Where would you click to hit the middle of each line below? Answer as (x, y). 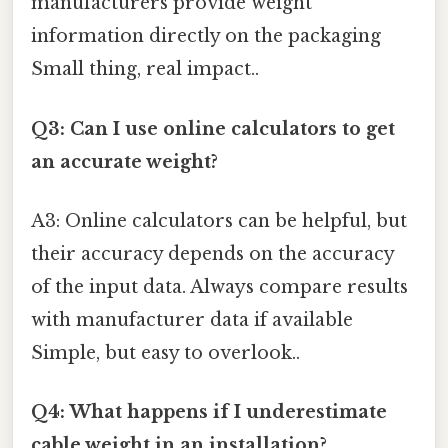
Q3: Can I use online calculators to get (213, 128)
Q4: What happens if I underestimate (209, 412)
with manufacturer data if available (192, 319)
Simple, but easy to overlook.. (165, 352)
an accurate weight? (124, 161)
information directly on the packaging (206, 36)
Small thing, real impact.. (145, 69)
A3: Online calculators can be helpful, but (219, 220)
